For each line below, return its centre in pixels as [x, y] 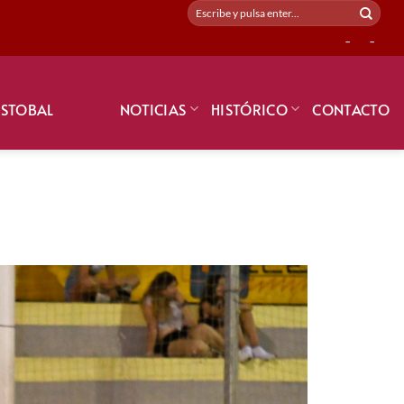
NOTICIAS [153, 109]
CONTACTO [351, 109]
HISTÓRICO [249, 109]
